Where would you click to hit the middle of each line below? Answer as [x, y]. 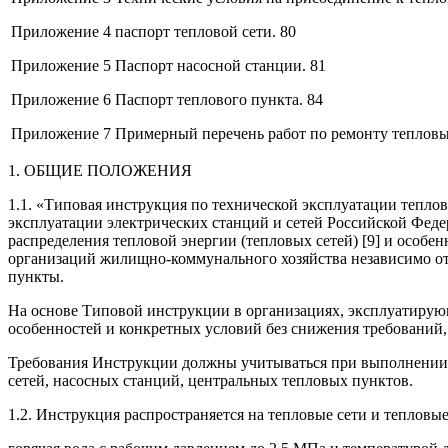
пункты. [36, 276]
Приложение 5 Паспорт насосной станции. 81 [168, 65]
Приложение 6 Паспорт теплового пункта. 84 [167, 99]
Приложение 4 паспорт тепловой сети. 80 [153, 31]
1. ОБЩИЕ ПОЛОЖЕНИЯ [100, 170]
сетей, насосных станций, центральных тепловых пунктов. [210, 380]
